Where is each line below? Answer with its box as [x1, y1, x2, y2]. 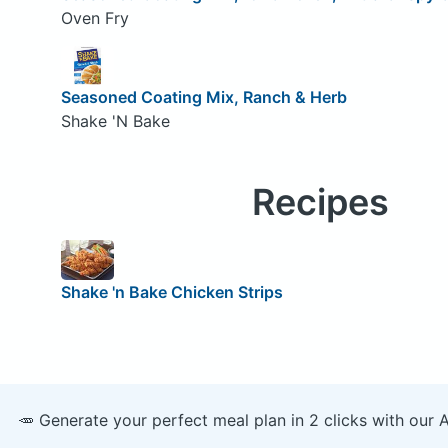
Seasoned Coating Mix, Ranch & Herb [60, 87, 347, 108]
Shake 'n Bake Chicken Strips [60, 281, 283, 302]
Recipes [251, 180, 389, 225]
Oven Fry [60, 7, 129, 28]
